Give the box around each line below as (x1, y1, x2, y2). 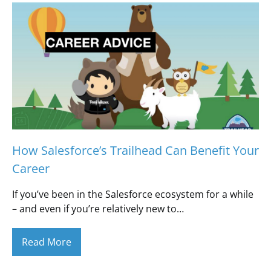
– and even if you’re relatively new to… (12, 202, 184, 215)
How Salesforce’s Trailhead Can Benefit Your (12, 142, 259, 158)
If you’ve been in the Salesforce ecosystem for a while (12, 188, 253, 201)
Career (12, 160, 50, 177)
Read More (22, 235, 71, 249)
